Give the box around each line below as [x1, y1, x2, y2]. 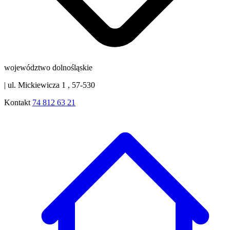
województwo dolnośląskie [4, 63, 92, 72]
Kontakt [4, 98, 30, 107]
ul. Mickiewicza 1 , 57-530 [6, 80, 95, 89]
